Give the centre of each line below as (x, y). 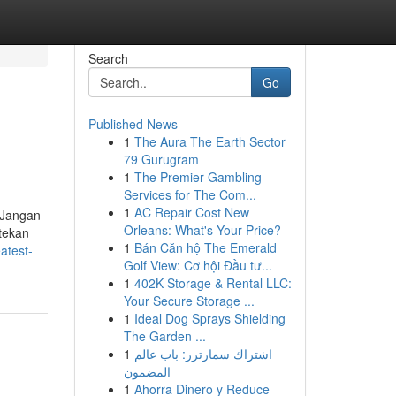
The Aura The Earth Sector (209, 141)
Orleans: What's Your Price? (202, 230)
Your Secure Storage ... (189, 301)
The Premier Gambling (198, 177)
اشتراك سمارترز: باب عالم (203, 354)
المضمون (147, 371)
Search (108, 58)
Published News (133, 124)
